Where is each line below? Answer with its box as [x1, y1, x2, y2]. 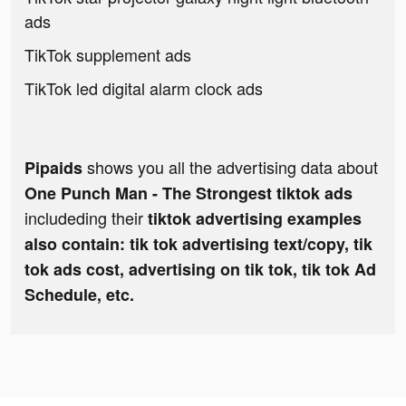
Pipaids [24, 156, 82, 180]
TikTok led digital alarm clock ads [24, 76, 263, 101]
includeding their [24, 206, 148, 230]
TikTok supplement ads [24, 43, 191, 67]
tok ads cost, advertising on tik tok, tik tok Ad [24, 257, 376, 282]
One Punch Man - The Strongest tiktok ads [24, 181, 353, 206]
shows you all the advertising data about [82, 155, 378, 179]
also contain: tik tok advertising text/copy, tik [24, 232, 372, 256]
